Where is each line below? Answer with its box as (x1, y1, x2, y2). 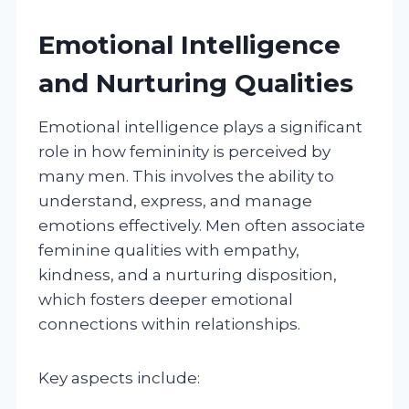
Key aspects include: (38, 368, 200, 387)
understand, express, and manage (38, 191, 312, 210)
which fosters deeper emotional (38, 289, 293, 309)
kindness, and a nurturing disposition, (38, 265, 337, 284)
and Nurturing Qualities (38, 67, 353, 99)
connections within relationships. (38, 314, 300, 333)
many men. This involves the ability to (38, 166, 334, 185)
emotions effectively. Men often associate (38, 215, 365, 235)
